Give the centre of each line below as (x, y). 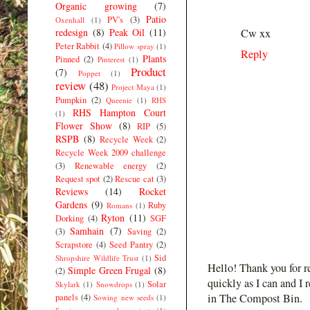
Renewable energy (111, 165)
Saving (139, 231)
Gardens (71, 204)
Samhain (87, 230)
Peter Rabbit (78, 46)
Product (148, 71)
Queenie (119, 100)
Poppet (89, 73)
